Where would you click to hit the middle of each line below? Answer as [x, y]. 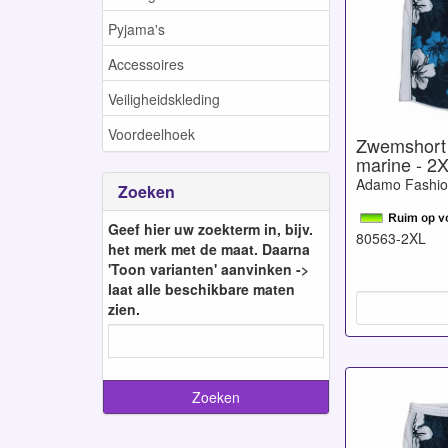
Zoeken [146, 191]
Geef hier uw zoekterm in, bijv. [210, 228]
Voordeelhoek [151, 133]
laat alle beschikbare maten [201, 288]
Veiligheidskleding [164, 98]
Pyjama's [136, 28]
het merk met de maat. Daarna [209, 248]
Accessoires [146, 63]
